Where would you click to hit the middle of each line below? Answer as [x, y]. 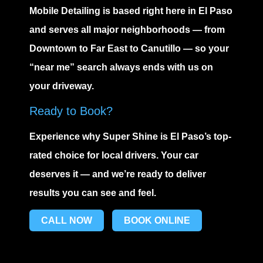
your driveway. [62, 86]
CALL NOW [67, 221]
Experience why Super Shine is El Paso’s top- [130, 137]
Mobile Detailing [65, 11]
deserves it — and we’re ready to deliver [118, 174]
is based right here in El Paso [166, 11]
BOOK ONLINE [157, 221]
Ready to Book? [71, 111]
